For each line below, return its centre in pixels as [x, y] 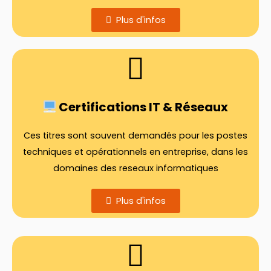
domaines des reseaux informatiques [135, 168]
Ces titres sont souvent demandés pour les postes [135, 135]
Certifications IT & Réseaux [142, 107]
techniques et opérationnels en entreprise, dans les [135, 152]
